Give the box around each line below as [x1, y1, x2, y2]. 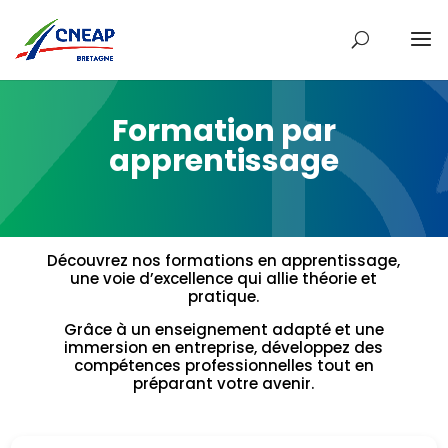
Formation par [111, 110, 336, 152]
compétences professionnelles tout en [73, 355, 374, 376]
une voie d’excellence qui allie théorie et [70, 268, 378, 289]
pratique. [188, 286, 260, 307]
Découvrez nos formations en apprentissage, [47, 250, 401, 271]
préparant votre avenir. [133, 373, 315, 394]
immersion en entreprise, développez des [64, 337, 384, 358]
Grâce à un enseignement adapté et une [63, 319, 384, 340]
